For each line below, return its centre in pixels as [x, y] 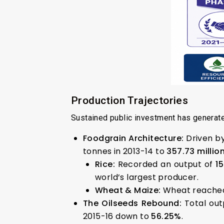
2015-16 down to [117, 216]
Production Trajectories [130, 100]
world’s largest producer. [147, 177]
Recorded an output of [165, 164]
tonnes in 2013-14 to [125, 151]
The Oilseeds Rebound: [132, 203]
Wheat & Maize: [128, 190]
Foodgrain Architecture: [133, 138]
